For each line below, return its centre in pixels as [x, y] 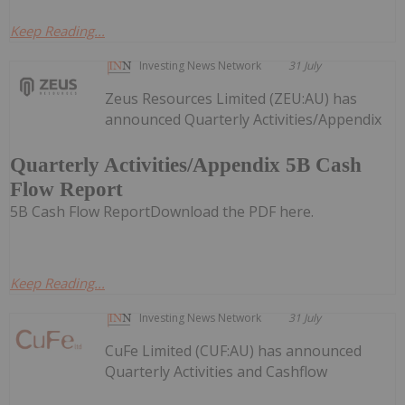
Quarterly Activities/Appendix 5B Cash [186, 165]
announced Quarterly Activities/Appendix [244, 119]
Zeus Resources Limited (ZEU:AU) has [231, 98]
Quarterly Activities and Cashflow [217, 372]
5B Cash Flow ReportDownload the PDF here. [162, 212]
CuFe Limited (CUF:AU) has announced [234, 351]
